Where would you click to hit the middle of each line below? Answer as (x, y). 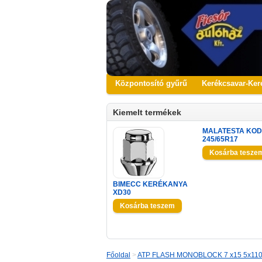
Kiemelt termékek (147, 112)
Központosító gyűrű (151, 83)
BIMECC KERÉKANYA (150, 184)
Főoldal (118, 255)
